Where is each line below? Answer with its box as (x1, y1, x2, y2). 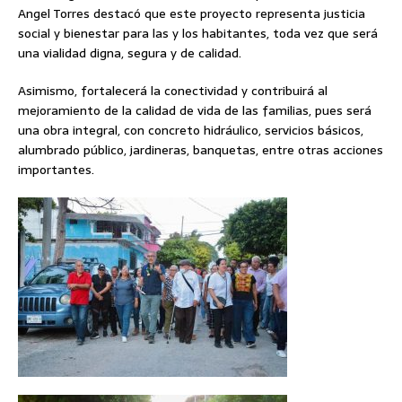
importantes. (18, 160, 94, 180)
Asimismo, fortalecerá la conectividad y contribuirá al (18, 81, 328, 101)
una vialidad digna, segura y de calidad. (18, 43, 241, 64)
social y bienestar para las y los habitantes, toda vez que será (18, 23, 378, 44)
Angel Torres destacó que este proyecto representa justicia (18, 4, 365, 24)
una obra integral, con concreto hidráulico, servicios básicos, (18, 120, 363, 141)
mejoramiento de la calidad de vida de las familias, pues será (18, 100, 371, 121)
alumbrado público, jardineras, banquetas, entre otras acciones (18, 140, 383, 161)
